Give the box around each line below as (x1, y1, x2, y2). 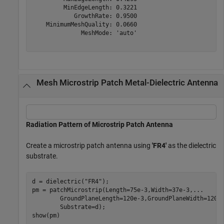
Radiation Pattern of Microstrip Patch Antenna (26, 120, 173, 128)
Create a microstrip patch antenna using (26, 141, 152, 149)
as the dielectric (166, 141, 216, 149)
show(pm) (31, 212, 60, 219)
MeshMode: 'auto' (31, 29, 137, 37)
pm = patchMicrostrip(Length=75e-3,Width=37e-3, (31, 186, 193, 194)
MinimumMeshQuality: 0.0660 (31, 21, 137, 28)
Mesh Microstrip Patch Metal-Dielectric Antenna (36, 78, 218, 88)
